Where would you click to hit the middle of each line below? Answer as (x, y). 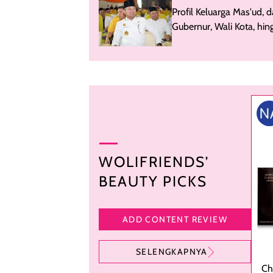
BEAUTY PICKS (153, 182)
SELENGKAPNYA (172, 252)
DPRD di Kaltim (204, 41)
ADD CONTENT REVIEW (175, 220)
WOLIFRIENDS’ (154, 162)
